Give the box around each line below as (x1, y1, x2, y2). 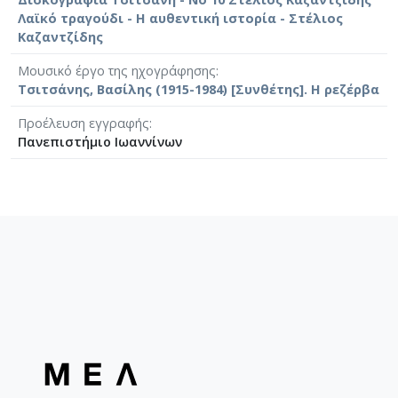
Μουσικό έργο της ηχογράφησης (18, 61, 216, 79)
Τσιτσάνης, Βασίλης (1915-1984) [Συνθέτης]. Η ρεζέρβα (18, 80, 379, 98)
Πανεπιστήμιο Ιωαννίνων (18, 132, 182, 150)
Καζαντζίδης (18, 28, 103, 45)
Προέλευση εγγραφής (18, 114, 149, 131)
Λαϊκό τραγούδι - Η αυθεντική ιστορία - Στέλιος (18, 9, 343, 27)
